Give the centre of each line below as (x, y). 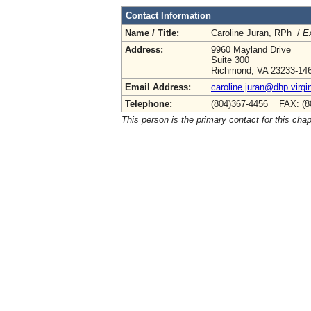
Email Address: (158, 87)
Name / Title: (152, 33)
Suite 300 (230, 60)
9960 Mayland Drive (251, 49)
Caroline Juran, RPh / (257, 33)
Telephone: (149, 103)
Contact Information (168, 15)
